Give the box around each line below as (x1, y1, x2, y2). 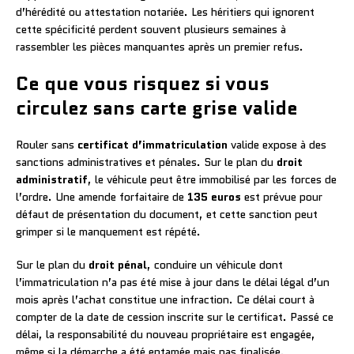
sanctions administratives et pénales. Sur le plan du (16, 153, 277, 170)
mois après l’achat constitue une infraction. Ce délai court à (16, 291, 314, 307)
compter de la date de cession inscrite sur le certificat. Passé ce (16, 308, 333, 325)
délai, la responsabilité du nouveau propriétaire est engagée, (16, 326, 315, 342)
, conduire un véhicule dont (147, 256, 283, 273)
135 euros (187, 188, 241, 205)
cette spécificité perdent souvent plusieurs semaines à (16, 21, 286, 37)
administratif (16, 171, 88, 187)
